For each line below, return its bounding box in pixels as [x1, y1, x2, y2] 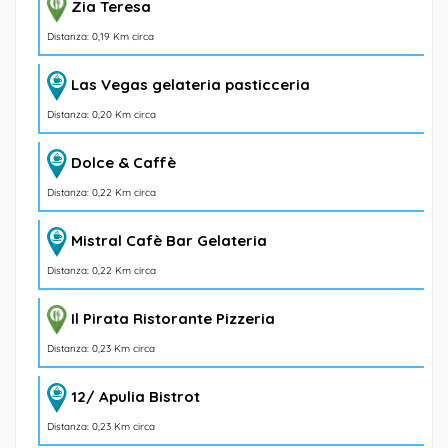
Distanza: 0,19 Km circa [47, 30, 154, 44]
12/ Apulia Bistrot [71, 386, 200, 406]
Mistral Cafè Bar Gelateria [71, 230, 267, 250]
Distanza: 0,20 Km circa [47, 107, 156, 121]
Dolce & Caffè [71, 152, 176, 172]
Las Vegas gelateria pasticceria [71, 74, 310, 94]
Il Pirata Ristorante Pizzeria [71, 308, 275, 328]
